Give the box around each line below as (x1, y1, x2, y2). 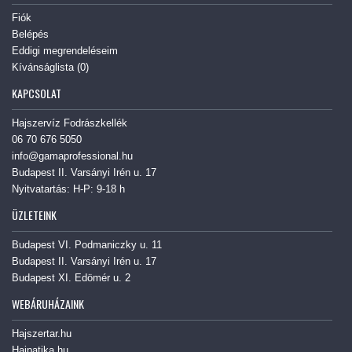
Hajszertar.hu (12, 328, 71, 340)
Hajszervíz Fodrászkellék (12, 117, 127, 130)
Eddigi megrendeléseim (12, 45, 118, 57)
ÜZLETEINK (12, 207, 57, 224)
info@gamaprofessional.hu (12, 150, 133, 163)
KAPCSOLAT (12, 85, 61, 102)
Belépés (12, 28, 49, 41)
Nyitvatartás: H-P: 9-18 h (12, 183, 125, 196)
